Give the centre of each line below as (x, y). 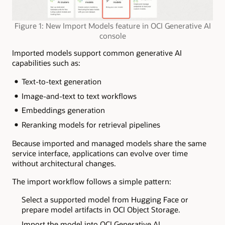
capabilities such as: (46, 63)
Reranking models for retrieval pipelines (91, 125)
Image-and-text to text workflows (79, 96)
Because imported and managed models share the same (109, 143)
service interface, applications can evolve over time (100, 153)
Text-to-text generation (61, 81)
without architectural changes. (64, 163)
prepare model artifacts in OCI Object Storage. (101, 210)
